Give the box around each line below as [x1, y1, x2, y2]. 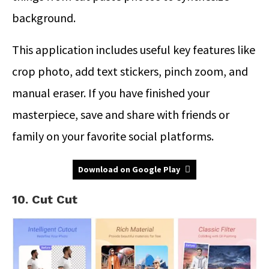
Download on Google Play [78, 163, 180, 175]
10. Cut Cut [12, 192, 77, 207]
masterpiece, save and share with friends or [12, 106, 229, 122]
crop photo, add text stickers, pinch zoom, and [12, 63, 248, 79]
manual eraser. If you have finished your [12, 85, 210, 100]
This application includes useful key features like [12, 41, 255, 57]
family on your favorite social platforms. [12, 128, 214, 144]
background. [12, 10, 76, 25]
